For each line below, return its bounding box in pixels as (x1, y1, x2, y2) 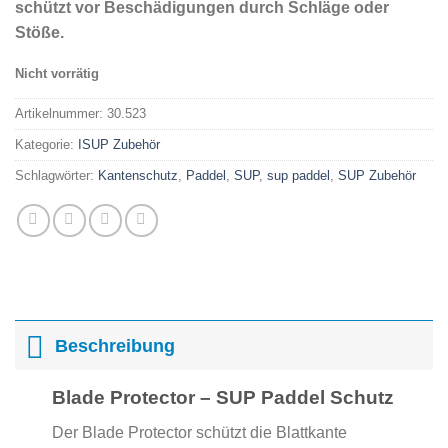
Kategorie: (15, 137, 78, 153)
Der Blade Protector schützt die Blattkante (51, 423, 347, 441)
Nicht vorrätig (15, 66, 99, 82)
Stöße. (15, 24, 64, 42)
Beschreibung (55, 335, 176, 356)
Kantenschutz (98, 168, 178, 184)
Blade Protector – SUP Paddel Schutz (51, 387, 394, 409)
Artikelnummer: (15, 106, 107, 122)
